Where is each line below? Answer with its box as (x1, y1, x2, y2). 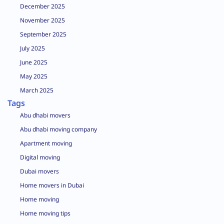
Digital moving (20, 153, 60, 161)
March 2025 (20, 86, 53, 94)
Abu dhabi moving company (20, 125, 97, 133)
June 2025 (20, 58, 47, 66)
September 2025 (20, 30, 66, 38)
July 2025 (20, 44, 45, 52)
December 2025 (20, 2, 65, 10)
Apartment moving (20, 139, 72, 147)
